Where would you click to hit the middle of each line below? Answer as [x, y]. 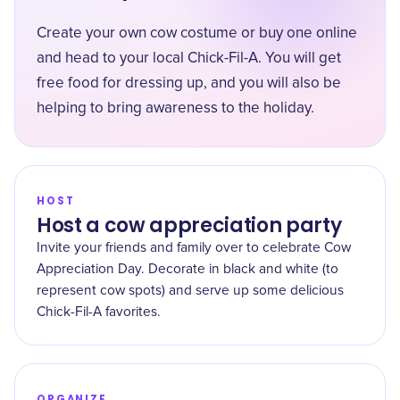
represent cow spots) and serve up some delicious [190, 291]
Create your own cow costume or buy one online [197, 33]
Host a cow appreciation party [189, 225]
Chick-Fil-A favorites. [99, 312]
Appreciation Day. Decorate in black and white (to [187, 269]
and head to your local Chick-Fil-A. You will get [189, 58]
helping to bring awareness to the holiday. [175, 108]
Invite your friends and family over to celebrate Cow [194, 248]
